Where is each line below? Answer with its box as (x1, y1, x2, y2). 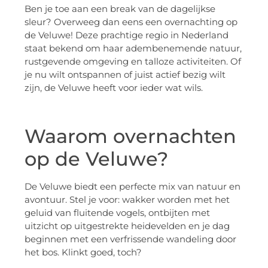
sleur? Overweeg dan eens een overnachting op (25, 16, 237, 28)
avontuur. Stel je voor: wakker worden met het (25, 194, 230, 206)
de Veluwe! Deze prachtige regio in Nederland (25, 29, 229, 41)
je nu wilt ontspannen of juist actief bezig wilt (25, 69, 226, 81)
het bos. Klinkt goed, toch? (25, 246, 142, 258)
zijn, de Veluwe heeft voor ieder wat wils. (25, 82, 203, 94)
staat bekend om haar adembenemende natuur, (25, 42, 242, 54)
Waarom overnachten (25, 124, 236, 148)
